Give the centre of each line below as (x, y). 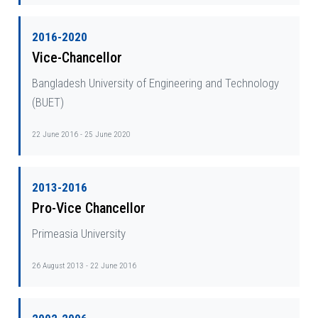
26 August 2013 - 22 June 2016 (84, 266)
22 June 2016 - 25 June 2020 (81, 135)
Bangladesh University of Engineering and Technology (155, 83)
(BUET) (48, 103)
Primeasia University (79, 234)
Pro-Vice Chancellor (89, 208)
